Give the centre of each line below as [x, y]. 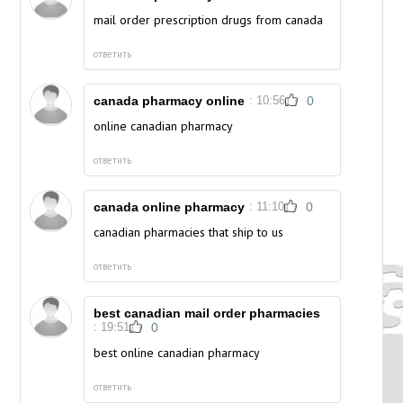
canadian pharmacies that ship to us [189, 233]
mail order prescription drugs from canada [209, 20]
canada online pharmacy [170, 207]
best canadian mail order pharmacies [207, 313]
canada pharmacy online [170, 101]
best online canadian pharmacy [177, 353]
